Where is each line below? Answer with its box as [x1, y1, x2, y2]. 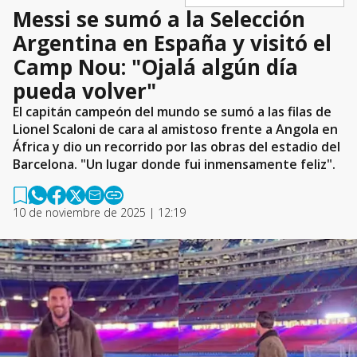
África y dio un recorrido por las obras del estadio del [13, 138, 340, 155]
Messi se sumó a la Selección [13, 5, 305, 33]
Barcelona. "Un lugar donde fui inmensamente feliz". [13, 155, 335, 173]
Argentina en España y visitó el [13, 29, 331, 57]
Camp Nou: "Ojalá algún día [13, 53, 298, 81]
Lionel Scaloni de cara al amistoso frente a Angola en [13, 120, 338, 138]
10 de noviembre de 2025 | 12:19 [13, 205, 186, 220]
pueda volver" [13, 76, 156, 105]
